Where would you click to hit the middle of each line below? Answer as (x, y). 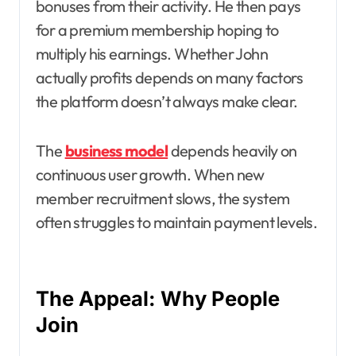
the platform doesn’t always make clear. (167, 102)
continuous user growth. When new (150, 175)
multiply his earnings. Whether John (152, 54)
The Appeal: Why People (158, 299)
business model (116, 151)
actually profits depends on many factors (169, 78)
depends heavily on (232, 151)
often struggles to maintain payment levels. (177, 222)
